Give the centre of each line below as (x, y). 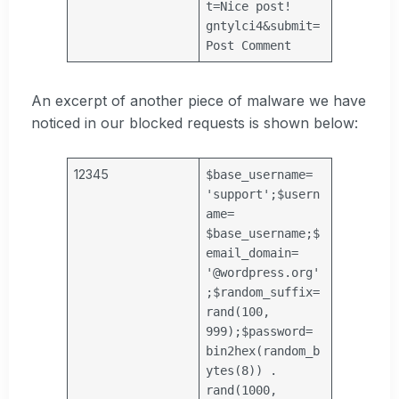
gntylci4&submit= (263, 26)
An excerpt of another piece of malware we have (199, 101)
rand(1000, (242, 390)
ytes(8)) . (242, 370)
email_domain (249, 252)
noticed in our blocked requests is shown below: (195, 123)
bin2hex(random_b (263, 350)
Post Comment (249, 46)
